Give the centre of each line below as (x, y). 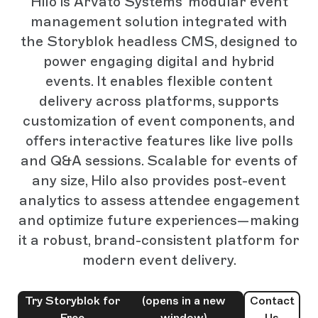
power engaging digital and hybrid (159, 61)
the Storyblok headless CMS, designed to (159, 41)
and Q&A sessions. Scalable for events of (159, 160)
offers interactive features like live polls (159, 141)
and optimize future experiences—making (159, 220)
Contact (272, 301)
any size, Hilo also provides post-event (159, 180)
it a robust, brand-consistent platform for (159, 240)
